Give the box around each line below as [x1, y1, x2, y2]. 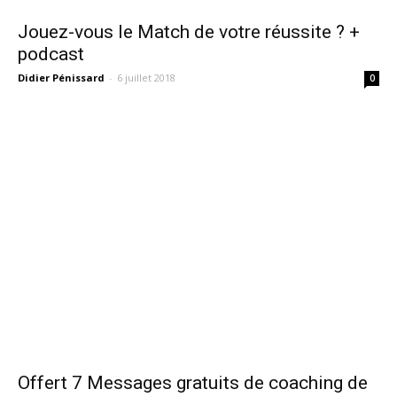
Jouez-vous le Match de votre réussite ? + [18, 21, 360, 43]
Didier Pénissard [18, 71, 105, 84]
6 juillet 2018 [117, 71, 175, 84]
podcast [18, 43, 84, 65]
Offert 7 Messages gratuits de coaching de [18, 371, 368, 393]
